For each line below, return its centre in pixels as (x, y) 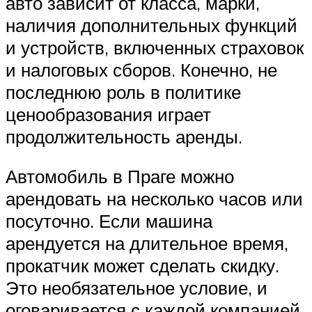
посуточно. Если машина (109, 221)
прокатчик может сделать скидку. (142, 266)
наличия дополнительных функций (151, 25)
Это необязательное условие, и (136, 288)
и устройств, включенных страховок (155, 47)
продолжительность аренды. (124, 136)
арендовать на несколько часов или (154, 199)
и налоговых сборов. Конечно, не (141, 69)
